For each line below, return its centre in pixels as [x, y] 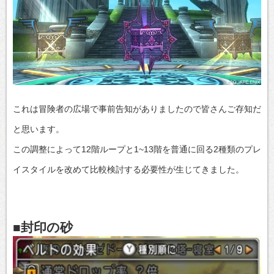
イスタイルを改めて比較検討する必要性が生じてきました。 [128, 169]
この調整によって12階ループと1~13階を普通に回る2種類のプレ [137, 149]
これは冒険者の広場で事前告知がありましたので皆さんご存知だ [137, 109]
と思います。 [39, 129]
